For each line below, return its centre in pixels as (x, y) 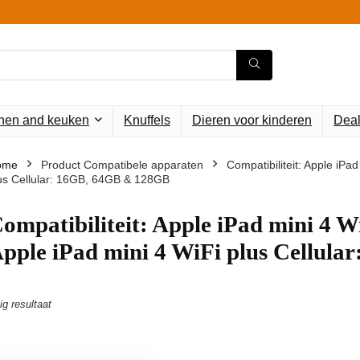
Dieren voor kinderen (252, 120)
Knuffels (147, 120)
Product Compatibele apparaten (122, 165)
